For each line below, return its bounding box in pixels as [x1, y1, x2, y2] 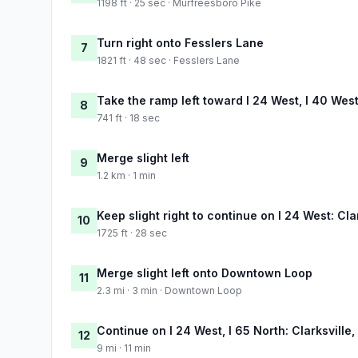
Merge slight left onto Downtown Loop [97, 265, 312, 280]
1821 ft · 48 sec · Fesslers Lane [97, 54, 240, 66]
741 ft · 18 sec [97, 111, 160, 124]
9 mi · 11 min [97, 341, 151, 354]
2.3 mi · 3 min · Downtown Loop [97, 284, 242, 296]
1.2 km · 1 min [97, 169, 156, 181]
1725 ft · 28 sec [97, 226, 167, 239]
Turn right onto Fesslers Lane [97, 35, 264, 50]
